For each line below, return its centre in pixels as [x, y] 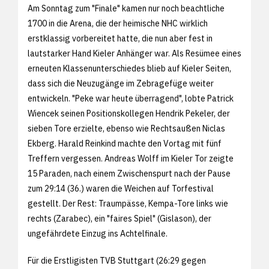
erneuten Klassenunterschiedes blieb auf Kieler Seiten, [129, 68]
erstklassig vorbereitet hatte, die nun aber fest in [120, 38]
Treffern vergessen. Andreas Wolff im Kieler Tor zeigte [131, 158]
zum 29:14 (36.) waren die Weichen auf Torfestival [121, 188]
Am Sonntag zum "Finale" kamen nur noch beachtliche [126, 8]
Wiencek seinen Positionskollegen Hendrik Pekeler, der [129, 113]
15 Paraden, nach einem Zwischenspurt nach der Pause [129, 173]
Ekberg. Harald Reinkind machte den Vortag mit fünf [125, 143]
